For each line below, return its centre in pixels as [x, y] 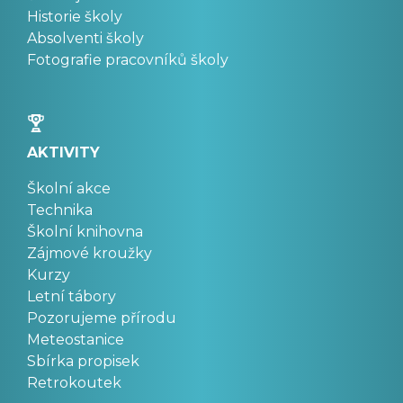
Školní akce [69, 188]
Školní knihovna [85, 231]
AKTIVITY [63, 152]
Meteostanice [76, 339]
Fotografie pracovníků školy [128, 59]
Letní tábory [72, 296]
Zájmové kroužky [90, 253]
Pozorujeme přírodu [102, 318]
